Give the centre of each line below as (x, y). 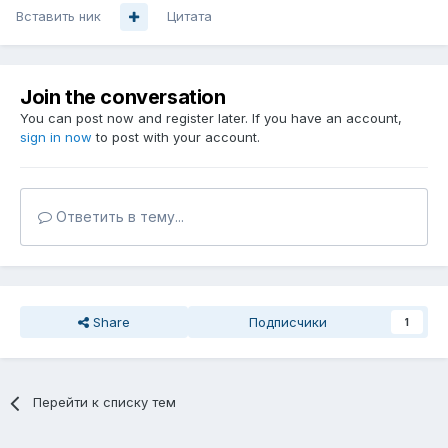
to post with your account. (176, 137)
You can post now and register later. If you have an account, (211, 118)
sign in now (56, 137)
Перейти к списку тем (105, 402)
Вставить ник (58, 16)
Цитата (189, 16)
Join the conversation (123, 97)
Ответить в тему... (118, 217)
